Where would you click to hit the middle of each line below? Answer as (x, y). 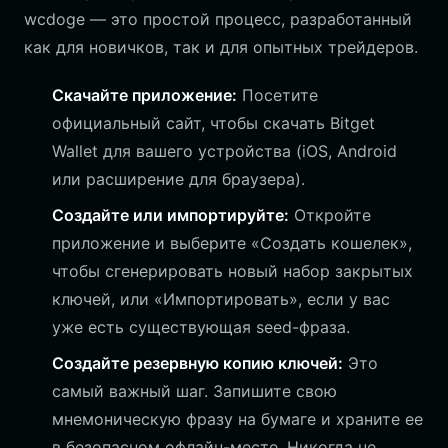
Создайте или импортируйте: (170, 215)
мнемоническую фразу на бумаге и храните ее (237, 419)
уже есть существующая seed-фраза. (201, 327)
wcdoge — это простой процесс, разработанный (218, 19)
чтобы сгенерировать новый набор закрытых (232, 271)
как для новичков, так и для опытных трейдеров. (221, 47)
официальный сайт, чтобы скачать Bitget (213, 123)
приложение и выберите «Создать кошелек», (232, 243)
